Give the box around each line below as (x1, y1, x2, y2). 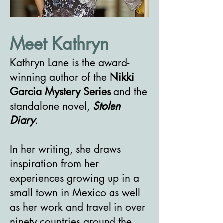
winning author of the (10, 70, 110, 84)
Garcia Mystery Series (10, 85, 111, 98)
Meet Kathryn (10, 32, 109, 55)
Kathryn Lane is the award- (10, 56, 129, 69)
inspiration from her (10, 157, 99, 170)
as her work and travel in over (10, 200, 145, 214)
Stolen (93, 99, 120, 112)
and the (111, 85, 147, 98)
